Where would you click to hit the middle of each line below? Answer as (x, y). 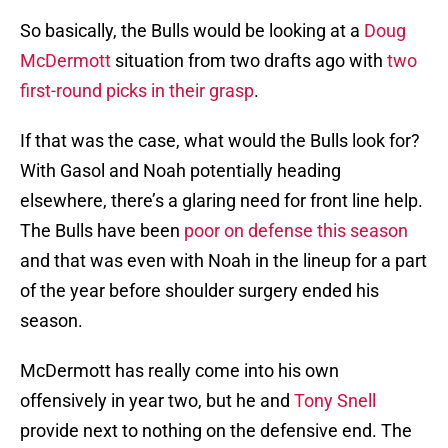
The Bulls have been (102, 231)
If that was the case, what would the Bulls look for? (220, 141)
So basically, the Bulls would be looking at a (192, 31)
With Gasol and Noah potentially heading (180, 171)
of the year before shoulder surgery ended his (199, 291)
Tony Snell (335, 401)
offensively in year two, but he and (157, 401)
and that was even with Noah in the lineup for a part (223, 261)
